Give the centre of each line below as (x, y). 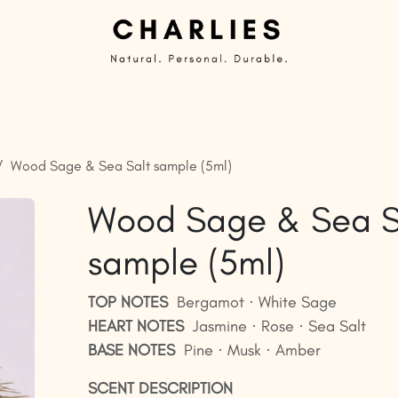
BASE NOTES (131, 350)
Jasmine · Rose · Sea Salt (275, 326)
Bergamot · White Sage (252, 302)
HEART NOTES (135, 326)
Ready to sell (310, 100)
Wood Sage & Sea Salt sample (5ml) (121, 166)
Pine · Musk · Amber (247, 350)
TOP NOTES (127, 302)
